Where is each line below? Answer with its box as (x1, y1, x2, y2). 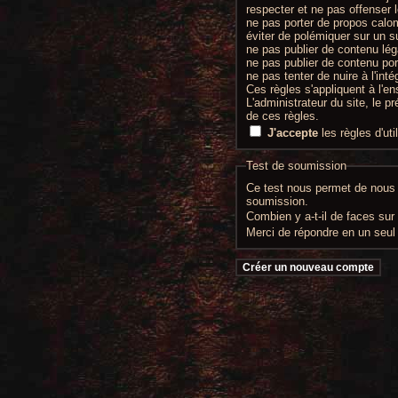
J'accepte (267, 126, 318, 139)
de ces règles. (246, 109, 319, 123)
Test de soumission (246, 159, 346, 172)
